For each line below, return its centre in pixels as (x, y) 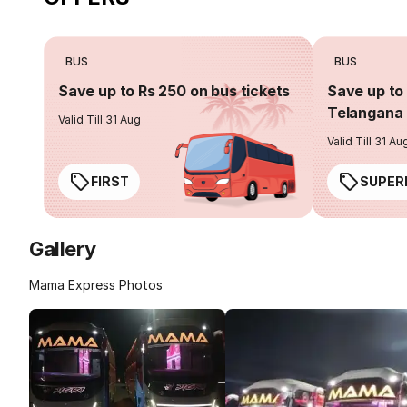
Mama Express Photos (96, 285)
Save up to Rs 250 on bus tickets (174, 91)
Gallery (63, 249)
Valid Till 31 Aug (100, 119)
